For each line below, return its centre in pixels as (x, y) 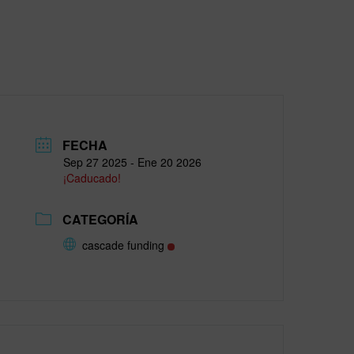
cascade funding (124, 245)
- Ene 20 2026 (165, 162)
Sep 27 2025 (96, 162)
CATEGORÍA (101, 219)
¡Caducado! (92, 178)
